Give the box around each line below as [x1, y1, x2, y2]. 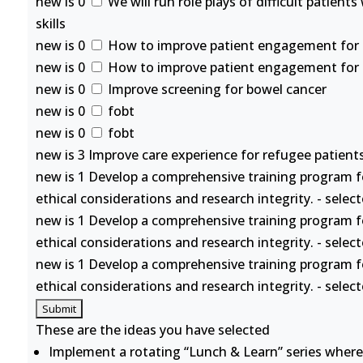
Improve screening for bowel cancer [104, 80, 327, 98]
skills [35, 15, 66, 32]
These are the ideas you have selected [35, 321, 270, 339]
